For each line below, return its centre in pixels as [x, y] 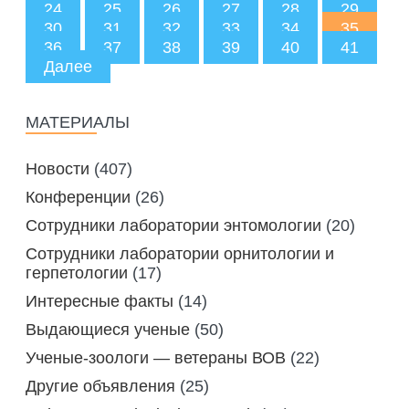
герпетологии [77, 273]
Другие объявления [100, 387]
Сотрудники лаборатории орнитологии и [180, 254]
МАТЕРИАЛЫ [78, 123]
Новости [58, 169]
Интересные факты [100, 302]
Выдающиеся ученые [108, 330]
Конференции [78, 198]
